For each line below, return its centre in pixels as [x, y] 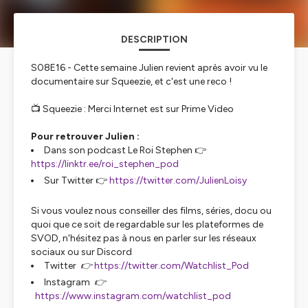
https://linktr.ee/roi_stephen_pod [105, 164]
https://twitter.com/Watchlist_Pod [172, 266]
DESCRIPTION [154, 40]
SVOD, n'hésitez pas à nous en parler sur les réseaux [144, 238]
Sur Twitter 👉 [77, 180]
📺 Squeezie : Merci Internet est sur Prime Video [132, 109]
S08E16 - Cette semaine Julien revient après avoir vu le [149, 68]
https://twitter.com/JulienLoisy [178, 180]
